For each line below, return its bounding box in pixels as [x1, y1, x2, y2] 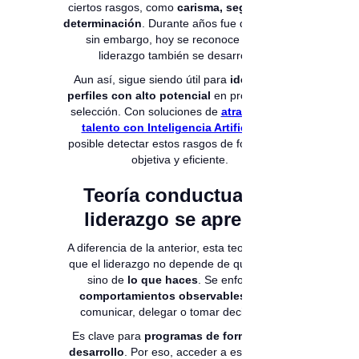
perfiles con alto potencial [67, 89, 211, 103]
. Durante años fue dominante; [141, 17, 296, 30]
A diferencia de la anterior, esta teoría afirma [67, 241, 292, 255]
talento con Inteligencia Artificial [81, 121, 260, 135]
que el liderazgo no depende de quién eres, [69, 257, 290, 271]
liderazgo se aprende [83, 208, 276, 231]
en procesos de [210, 89, 292, 103]
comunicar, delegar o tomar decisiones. [79, 305, 280, 319]
